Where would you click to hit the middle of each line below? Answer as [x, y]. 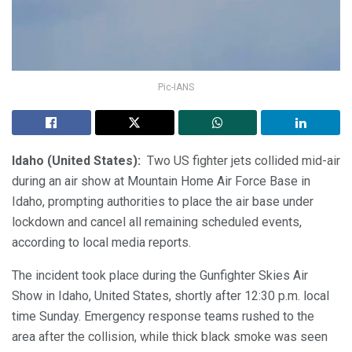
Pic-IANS [176, 87]
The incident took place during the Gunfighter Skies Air [160, 275]
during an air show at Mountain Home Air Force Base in [161, 181]
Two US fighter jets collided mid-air [240, 160]
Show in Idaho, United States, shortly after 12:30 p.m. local [170, 295]
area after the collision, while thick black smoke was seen [170, 336]
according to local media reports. [101, 242]
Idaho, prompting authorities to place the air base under [163, 201]
